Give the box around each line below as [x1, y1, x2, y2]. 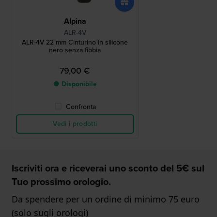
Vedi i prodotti [53, 119, 97, 129]
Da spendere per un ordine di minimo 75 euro [12, 193, 200, 205]
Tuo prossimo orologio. [12, 174, 111, 189]
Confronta [65, 102, 96, 112]
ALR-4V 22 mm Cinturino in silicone [22, 37, 128, 48]
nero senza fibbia [49, 45, 101, 56]
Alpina [63, 15, 86, 27]
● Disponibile [53, 79, 97, 90]
